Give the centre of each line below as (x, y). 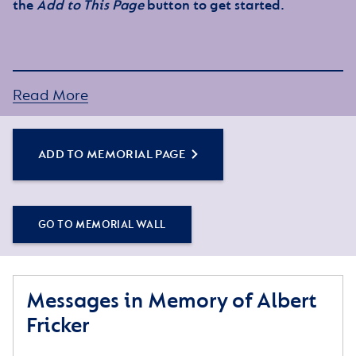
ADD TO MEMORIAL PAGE (112, 154)
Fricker (58, 325)
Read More (50, 95)
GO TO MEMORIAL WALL (102, 224)
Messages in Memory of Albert (172, 300)
